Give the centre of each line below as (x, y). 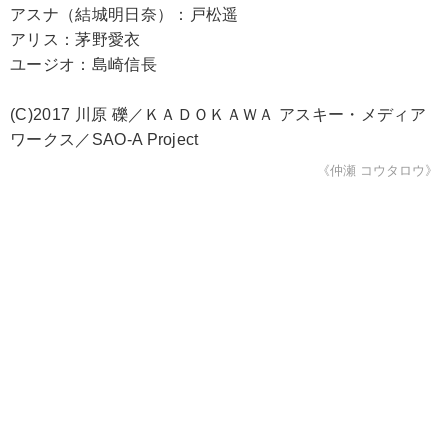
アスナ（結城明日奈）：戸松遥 (124, 14)
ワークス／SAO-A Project (104, 139)
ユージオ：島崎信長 (83, 64)
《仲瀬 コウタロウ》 (377, 170)
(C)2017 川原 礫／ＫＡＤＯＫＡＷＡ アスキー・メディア (218, 114)
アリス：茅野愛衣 (75, 39)
